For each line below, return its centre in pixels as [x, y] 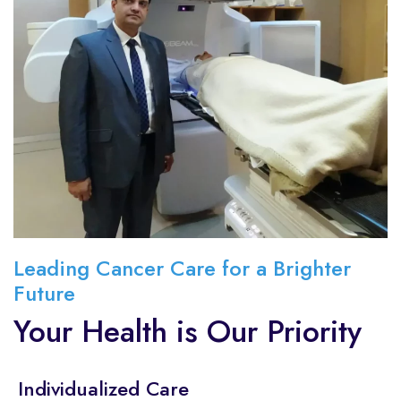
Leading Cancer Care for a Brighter [182, 269]
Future [44, 294]
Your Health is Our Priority [188, 332]
